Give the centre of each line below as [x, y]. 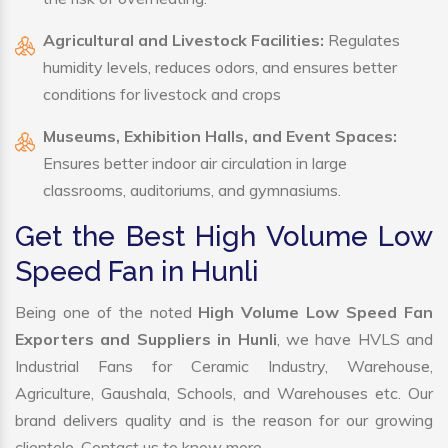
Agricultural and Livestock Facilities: [183, 40]
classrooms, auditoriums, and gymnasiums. [192, 190]
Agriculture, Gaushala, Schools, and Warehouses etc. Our [224, 393]
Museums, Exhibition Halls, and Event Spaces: [220, 136]
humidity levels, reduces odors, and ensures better [220, 67]
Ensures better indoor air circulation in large [195, 163]
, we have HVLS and [354, 339]
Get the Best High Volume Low [224, 237]
